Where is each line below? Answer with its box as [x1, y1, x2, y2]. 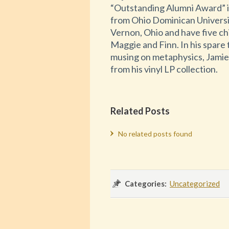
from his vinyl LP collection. [110, 63, 218, 75]
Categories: [125, 179, 167, 189]
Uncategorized [170, 179, 220, 189]
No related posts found [118, 129, 192, 139]
